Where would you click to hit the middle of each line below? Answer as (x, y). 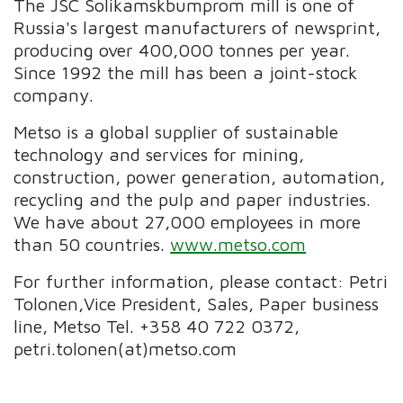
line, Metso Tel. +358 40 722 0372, (157, 326)
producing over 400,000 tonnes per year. (182, 49)
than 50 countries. (92, 244)
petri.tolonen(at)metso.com (125, 348)
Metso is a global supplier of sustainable (176, 131)
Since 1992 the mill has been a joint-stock (186, 72)
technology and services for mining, (159, 154)
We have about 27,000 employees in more (188, 221)
